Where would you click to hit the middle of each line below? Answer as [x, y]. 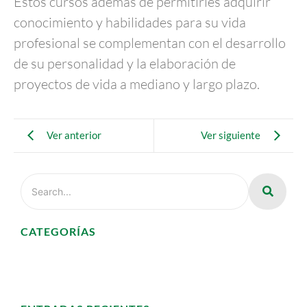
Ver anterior [74, 135]
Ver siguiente [231, 135]
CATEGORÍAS [58, 231]
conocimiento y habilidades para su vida [130, 23]
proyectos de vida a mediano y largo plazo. [137, 84]
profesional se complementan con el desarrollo [150, 43]
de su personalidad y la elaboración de [125, 64]
